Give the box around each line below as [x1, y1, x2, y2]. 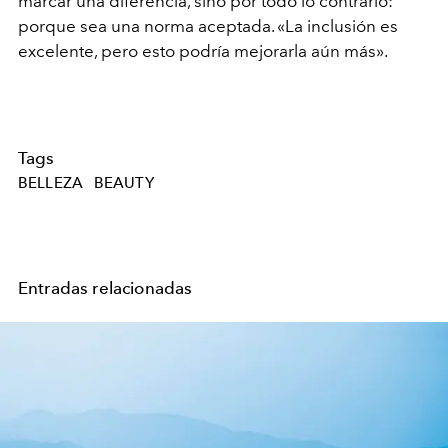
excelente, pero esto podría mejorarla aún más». [18, 40, 388, 61]
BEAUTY [93, 174, 154, 193]
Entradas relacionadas [18, 278, 193, 299]
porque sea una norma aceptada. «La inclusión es [18, 15, 398, 36]
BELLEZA [18, 174, 84, 193]
